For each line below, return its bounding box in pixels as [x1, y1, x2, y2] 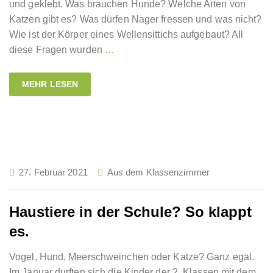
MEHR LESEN [22, 79, 78, 89]
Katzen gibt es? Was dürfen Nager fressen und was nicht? [9, 14, 262, 24]
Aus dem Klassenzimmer [107, 167, 210, 177]
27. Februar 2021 [19, 167, 88, 177]
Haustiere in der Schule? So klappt [9, 204, 252, 220]
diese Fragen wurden [9, 44, 105, 55]
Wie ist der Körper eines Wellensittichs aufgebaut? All [9, 29, 244, 40]
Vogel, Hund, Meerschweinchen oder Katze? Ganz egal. [9, 252, 255, 262]
